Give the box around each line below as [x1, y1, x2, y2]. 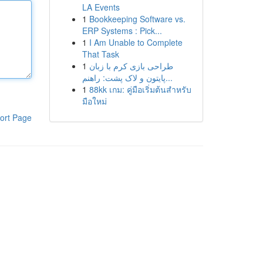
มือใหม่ [82, 95, 107, 107]
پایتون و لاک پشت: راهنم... [165, 72, 173, 83]
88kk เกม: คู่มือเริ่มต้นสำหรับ [89, 83, 191, 95]
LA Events [82, 1, 120, 13]
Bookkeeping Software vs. [89, 13, 186, 25]
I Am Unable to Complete [89, 36, 183, 48]
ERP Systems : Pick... [82, 25, 162, 36]
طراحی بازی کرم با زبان [89, 60, 173, 72]
